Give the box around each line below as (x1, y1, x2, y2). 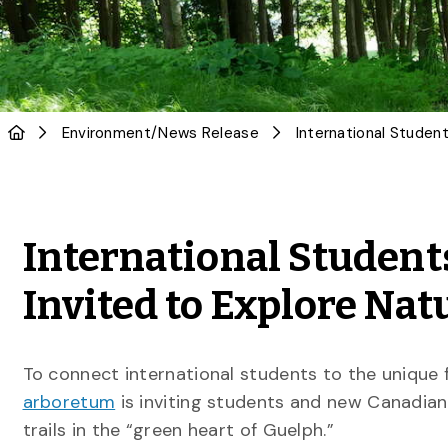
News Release (158, 123, 259, 143)
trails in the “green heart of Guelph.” (22, 418, 334, 442)
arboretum (22, 390, 116, 414)
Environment (61, 123, 151, 143)
